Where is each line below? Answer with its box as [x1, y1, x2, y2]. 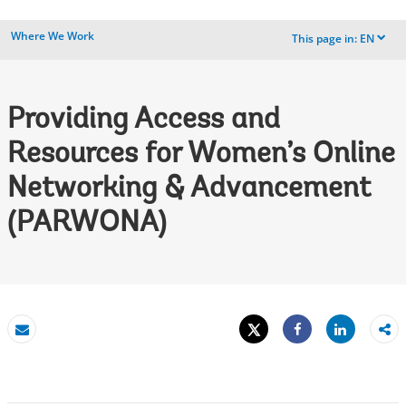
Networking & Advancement [7, 175, 371, 204]
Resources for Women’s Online [7, 140, 395, 169]
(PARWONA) [7, 209, 167, 238]
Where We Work [11, 28, 94, 43]
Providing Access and [7, 106, 280, 135]
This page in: [292, 31, 357, 47]
